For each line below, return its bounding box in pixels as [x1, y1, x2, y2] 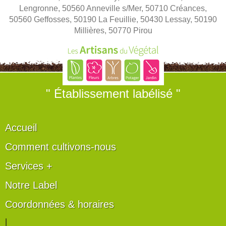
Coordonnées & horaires [5, 199, 114, 210]
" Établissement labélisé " [45, 87, 181, 100]
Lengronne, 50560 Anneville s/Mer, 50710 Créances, [19, 4, 207, 13]
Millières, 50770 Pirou [74, 26, 152, 35]
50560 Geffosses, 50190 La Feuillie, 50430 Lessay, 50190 [9, 15, 217, 24]
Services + [5, 160, 52, 172]
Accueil [5, 122, 37, 133]
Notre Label [5, 180, 57, 191]
